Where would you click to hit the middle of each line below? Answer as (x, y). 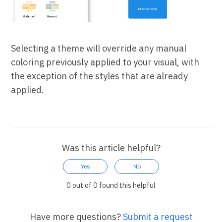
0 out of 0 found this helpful (111, 185)
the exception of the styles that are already (100, 76)
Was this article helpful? (111, 148)
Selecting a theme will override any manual (99, 49)
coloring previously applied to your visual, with (105, 62)
